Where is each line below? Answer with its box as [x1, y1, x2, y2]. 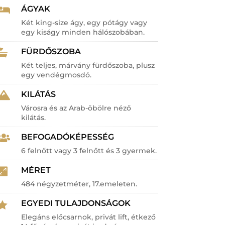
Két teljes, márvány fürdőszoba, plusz [21, 60, 155, 70]
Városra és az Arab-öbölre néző [21, 103, 132, 113]
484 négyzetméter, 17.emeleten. [21, 179, 138, 188]
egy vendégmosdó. [21, 70, 92, 79]
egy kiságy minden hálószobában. [21, 27, 145, 37]
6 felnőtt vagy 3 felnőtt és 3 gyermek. [21, 146, 157, 155]
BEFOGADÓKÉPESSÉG [21, 132, 115, 142]
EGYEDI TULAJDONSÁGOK [21, 198, 131, 208]
